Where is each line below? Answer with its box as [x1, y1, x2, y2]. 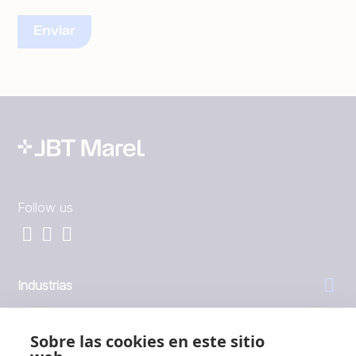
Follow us [17, 199, 73, 215]
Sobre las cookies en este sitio [30, 331, 265, 352]
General [17, 322, 62, 339]
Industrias [17, 277, 72, 293]
